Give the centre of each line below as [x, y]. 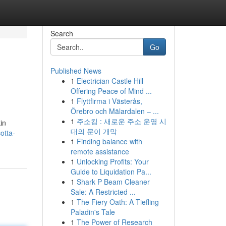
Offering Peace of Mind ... [111, 91]
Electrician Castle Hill [110, 81]
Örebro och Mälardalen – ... [115, 111]
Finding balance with [109, 141]
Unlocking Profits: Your [112, 161]
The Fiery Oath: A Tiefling [118, 202]
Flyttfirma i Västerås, [109, 101]
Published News [76, 71]
